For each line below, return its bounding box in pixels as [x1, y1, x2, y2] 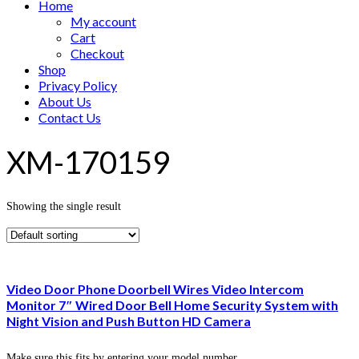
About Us [38, 94, 91, 109]
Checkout [71, 46, 124, 61]
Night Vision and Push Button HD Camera [6, 313, 251, 329]
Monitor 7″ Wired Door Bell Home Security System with [6, 296, 338, 313]
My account [71, 14, 136, 29]
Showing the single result [6, 200, 121, 212]
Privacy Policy [38, 78, 117, 93]
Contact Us [38, 110, 101, 125]
